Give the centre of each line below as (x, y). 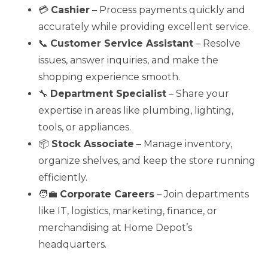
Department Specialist (108, 94)
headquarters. (72, 245)
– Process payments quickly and (167, 10)
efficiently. (63, 178)
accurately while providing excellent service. (144, 27)
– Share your (198, 94)
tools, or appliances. (85, 127)
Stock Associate (93, 144)
